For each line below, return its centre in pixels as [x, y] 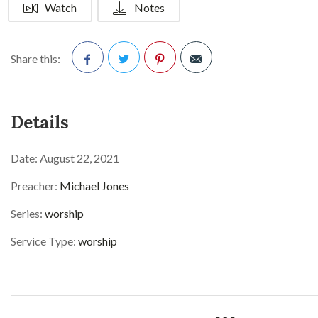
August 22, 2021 [78, 158]
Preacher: [34, 186]
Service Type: [43, 241]
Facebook [97, 92]
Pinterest [167, 92]
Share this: [35, 58]
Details [40, 122]
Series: [27, 213]
